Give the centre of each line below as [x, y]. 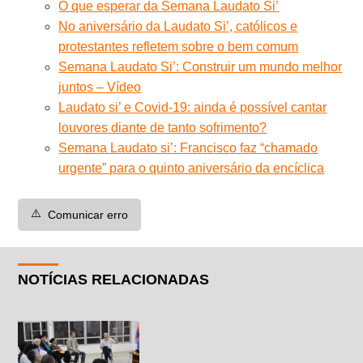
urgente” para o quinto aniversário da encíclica [192, 168]
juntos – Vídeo [100, 87]
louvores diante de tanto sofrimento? [163, 127]
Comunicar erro [88, 214]
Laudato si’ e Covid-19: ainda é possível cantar [193, 107]
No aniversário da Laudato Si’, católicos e [178, 26]
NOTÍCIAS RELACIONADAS [114, 279]
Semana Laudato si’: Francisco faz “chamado [188, 147]
